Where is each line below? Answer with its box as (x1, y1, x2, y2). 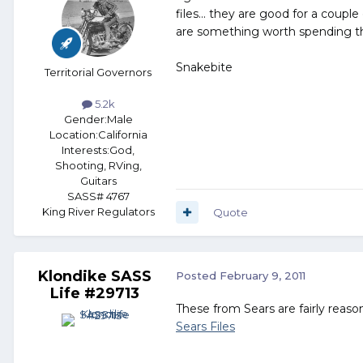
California (97, 127, 147, 141)
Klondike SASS (38, 267, 152, 285)
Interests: (62, 143, 109, 156)
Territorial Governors (45, 65, 152, 79)
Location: (49, 127, 98, 141)
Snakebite (176, 59, 233, 75)
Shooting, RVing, (54, 158, 142, 172)
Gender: (63, 112, 107, 126)
